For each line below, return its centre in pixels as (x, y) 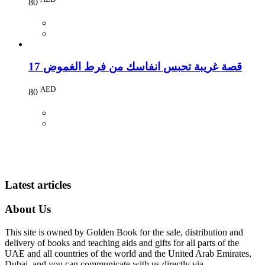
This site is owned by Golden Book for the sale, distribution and (124, 232)
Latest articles (38, 185)
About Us (28, 209)
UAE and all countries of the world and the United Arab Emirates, (128, 253)
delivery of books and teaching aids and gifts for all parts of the (122, 243)
